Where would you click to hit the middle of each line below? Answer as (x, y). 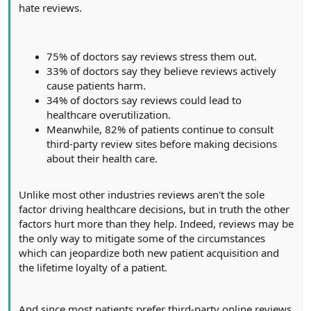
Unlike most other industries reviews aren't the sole (142, 194)
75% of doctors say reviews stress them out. (152, 56)
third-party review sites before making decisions (162, 143)
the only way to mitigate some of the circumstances (142, 238)
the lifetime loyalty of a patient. (93, 267)
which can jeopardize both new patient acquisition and (149, 252)
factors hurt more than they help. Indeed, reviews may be (156, 223)
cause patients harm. (96, 85)
